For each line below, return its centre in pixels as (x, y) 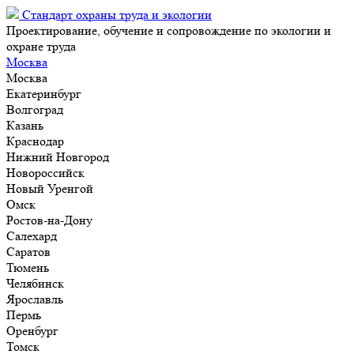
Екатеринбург (44, 94)
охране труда (41, 46)
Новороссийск (45, 173)
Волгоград (35, 109)
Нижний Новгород (58, 157)
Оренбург (32, 331)
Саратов (28, 252)
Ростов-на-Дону (49, 220)
